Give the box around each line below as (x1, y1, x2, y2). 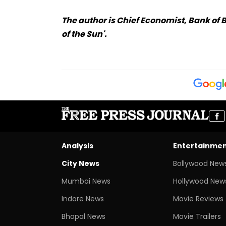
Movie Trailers (173, 211, 221, 221)
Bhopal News (62, 211, 105, 221)
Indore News (62, 193, 104, 204)
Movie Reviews (173, 193, 223, 204)
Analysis (62, 140, 93, 151)
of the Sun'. (62, 28, 107, 40)
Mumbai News (62, 176, 110, 186)
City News (62, 158, 99, 168)
